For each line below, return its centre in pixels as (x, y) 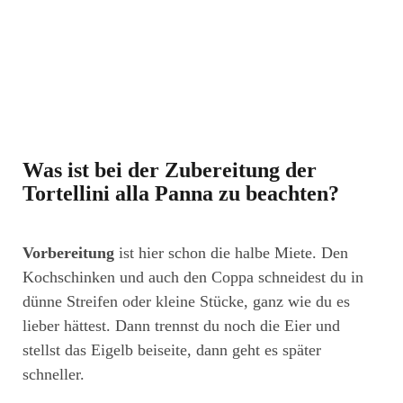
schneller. (54, 374)
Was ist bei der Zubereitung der (170, 170)
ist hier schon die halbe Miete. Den (231, 252)
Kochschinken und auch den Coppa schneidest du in (193, 277)
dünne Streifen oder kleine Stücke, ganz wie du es (186, 301)
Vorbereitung (68, 252)
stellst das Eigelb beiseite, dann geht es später (172, 349)
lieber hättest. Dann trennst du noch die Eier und (181, 325)
